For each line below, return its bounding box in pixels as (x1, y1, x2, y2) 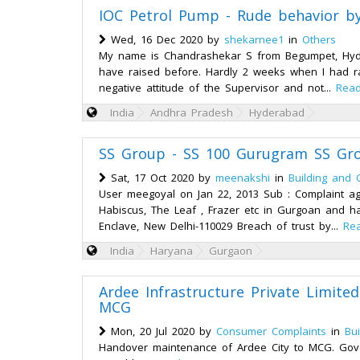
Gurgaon (209, 243, 252, 258)
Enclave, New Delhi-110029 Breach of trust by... (99, 219, 343, 233)
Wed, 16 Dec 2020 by (106, 32, 224, 47)
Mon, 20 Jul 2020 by (106, 324, 216, 338)
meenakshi (215, 170, 270, 185)
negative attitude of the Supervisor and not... (99, 80, 336, 95)
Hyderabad (249, 105, 305, 120)
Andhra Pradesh (150, 105, 233, 120)
